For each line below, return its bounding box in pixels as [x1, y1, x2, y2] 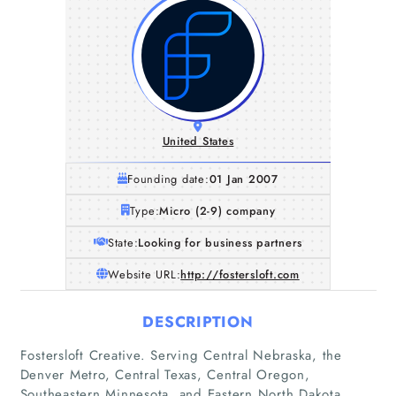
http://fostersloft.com [180, 265, 300, 283]
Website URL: [108, 265, 181, 283]
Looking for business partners [138, 233, 303, 251]
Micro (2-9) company [159, 202, 276, 219]
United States [162, 133, 234, 149]
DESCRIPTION [142, 310, 254, 332]
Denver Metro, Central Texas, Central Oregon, [19, 364, 310, 385]
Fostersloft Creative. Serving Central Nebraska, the [19, 345, 342, 365]
